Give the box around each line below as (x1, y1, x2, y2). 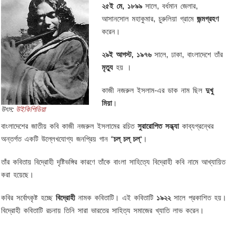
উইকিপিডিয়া (16, 105, 46, 114)
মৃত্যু (102, 63, 113, 72)
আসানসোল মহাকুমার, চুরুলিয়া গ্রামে (102, 14, 197, 23)
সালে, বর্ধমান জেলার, (145, 2, 198, 10)
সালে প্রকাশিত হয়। (171, 193, 227, 202)
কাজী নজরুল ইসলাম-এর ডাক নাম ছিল (102, 86, 206, 95)
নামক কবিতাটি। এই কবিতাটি (75, 193, 157, 202)
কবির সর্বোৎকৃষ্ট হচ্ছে (1, 193, 56, 202)
